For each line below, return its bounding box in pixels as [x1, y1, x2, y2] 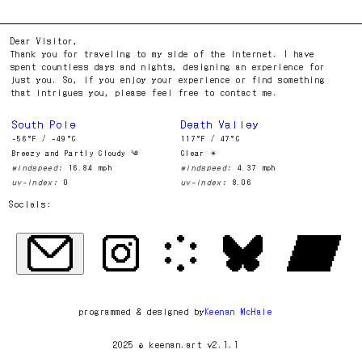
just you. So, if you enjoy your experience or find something [10, 74, 326, 86]
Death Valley [181, 116, 259, 133]
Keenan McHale [204, 305, 273, 318]
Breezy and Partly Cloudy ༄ [12, 148, 140, 159]
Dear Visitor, [10, 35, 79, 48]
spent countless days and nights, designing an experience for [10, 61, 326, 74]
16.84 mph [68, 162, 113, 174]
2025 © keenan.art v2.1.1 [112, 339, 239, 351]
